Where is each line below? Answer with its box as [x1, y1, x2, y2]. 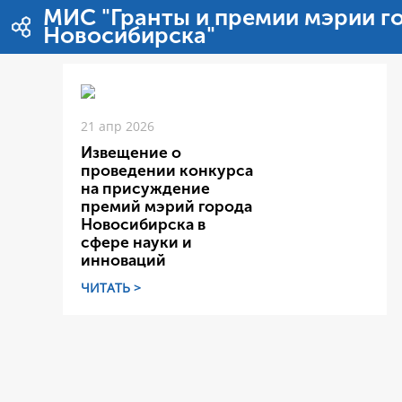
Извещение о [81, 144, 181, 162]
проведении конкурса [81, 162, 253, 180]
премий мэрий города [81, 197, 252, 216]
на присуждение [81, 179, 210, 198]
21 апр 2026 [81, 118, 154, 135]
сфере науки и [81, 233, 192, 252]
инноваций [81, 251, 166, 270]
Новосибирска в [81, 215, 205, 234]
